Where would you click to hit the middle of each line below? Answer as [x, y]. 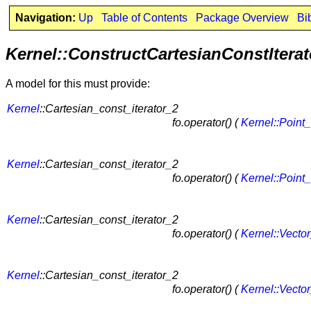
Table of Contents [144, 18]
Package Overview [242, 18]
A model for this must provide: [78, 83]
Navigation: [45, 18]
